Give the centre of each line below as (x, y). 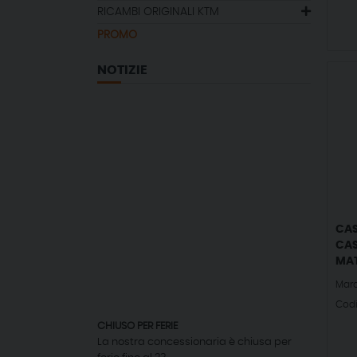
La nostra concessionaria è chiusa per (194, 342)
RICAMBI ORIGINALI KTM (158, 12)
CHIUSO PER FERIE (137, 326)
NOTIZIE (122, 70)
